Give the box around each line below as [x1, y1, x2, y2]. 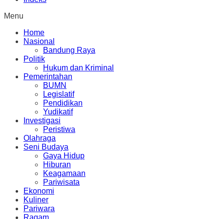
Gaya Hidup [43, 152, 85, 160]
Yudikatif [43, 108, 73, 116]
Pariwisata [43, 178, 80, 186]
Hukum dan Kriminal [43, 64, 114, 72]
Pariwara [23, 204, 55, 213]
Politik [23, 55, 45, 63]
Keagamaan [43, 169, 86, 177]
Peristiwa [43, 125, 75, 133]
